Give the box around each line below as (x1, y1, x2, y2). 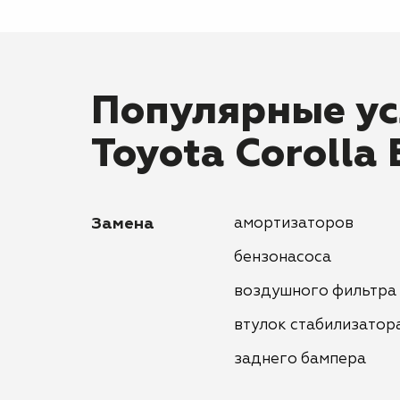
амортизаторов (234, 216, 354, 231)
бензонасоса (234, 250, 331, 265)
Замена (91, 216, 154, 232)
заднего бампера (234, 352, 366, 367)
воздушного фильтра (234, 284, 396, 299)
